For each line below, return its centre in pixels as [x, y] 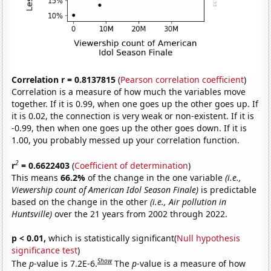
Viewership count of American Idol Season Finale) [105, 189]
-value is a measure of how [191, 263]
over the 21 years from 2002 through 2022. [140, 214]
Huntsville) [32, 214]
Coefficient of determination [132, 165]
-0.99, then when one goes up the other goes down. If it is [129, 128]
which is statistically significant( [112, 238]
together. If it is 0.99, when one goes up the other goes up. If [135, 104]
